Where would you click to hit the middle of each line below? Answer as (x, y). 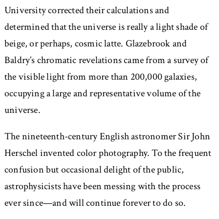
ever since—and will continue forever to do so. (95, 203)
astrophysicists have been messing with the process (102, 186)
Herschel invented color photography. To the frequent (108, 153)
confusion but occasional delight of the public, (94, 170)
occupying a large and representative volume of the (102, 94)
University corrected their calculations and (87, 11)
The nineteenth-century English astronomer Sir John (107, 137)
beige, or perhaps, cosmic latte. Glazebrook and (96, 44)
